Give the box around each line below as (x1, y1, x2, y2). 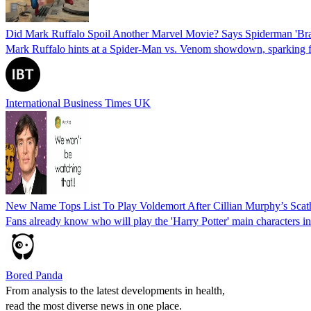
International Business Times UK (6, 96, 151, 109)
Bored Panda (6, 269, 62, 281)
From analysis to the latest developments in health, (6, 284, 225, 296)
